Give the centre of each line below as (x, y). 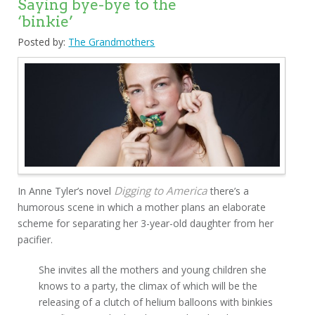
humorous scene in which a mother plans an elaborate (142, 207)
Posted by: (42, 42)
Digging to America (161, 191)
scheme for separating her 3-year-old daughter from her (146, 223)
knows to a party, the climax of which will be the (148, 286)
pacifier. (36, 239)
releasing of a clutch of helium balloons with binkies (156, 302)
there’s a (229, 191)
